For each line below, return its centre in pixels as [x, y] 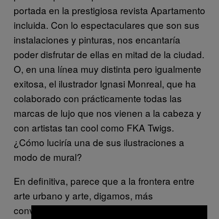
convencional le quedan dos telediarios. [97, 210]
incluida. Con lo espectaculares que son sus [107, 25]
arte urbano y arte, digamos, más [83, 196]
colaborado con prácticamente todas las [98, 98]
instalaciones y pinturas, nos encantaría [97, 40]
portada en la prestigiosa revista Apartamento [109, 10]
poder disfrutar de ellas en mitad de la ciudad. [109, 54]
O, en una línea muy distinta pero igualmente [108, 69]
